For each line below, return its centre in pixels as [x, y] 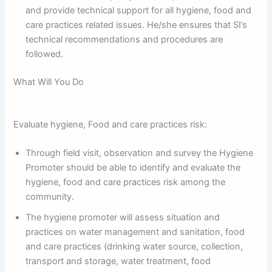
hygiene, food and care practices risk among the [126, 182]
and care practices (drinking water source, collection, [134, 246]
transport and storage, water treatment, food [118, 261]
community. [50, 196]
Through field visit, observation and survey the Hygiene [140, 153]
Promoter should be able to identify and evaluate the [133, 167]
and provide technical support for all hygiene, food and [139, 10]
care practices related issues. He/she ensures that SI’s [137, 25]
